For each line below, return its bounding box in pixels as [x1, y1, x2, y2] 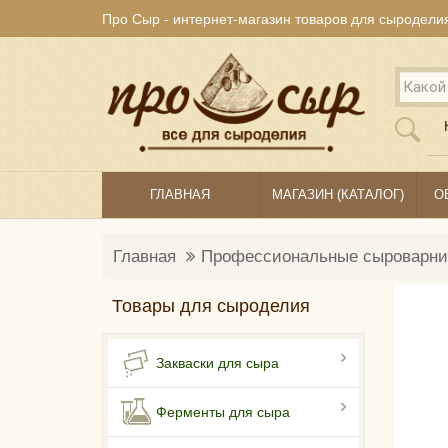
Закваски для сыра [156, 355, 279, 372]
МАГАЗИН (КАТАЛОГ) [271, 187, 404, 203]
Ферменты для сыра [156, 404, 290, 421]
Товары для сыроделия [112, 296, 310, 317]
